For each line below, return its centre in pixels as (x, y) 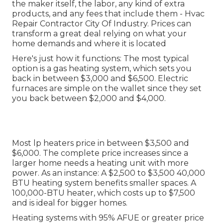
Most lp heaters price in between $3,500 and (101, 143)
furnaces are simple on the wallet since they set (107, 88)
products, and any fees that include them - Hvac (108, 13)
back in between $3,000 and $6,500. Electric (100, 78)
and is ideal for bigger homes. (70, 203)
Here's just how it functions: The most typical (101, 58)
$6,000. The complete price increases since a (100, 153)
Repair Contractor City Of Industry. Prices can (102, 23)
